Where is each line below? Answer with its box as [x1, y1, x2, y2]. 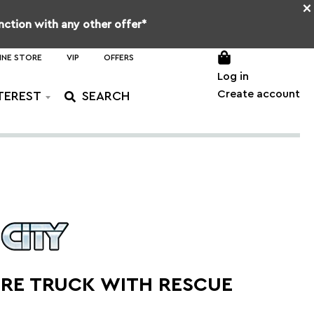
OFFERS [103, 53, 134, 62]
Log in [217, 71, 249, 82]
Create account [217, 88, 300, 100]
